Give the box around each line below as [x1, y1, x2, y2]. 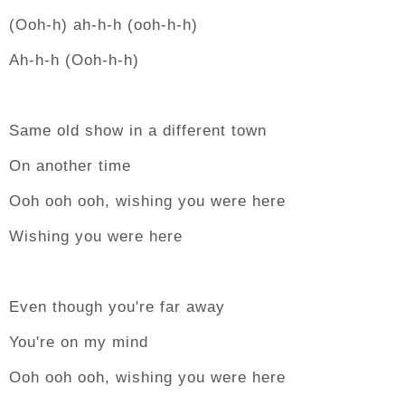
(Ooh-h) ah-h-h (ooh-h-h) [9, 16, 198, 33]
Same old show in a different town [9, 122, 267, 139]
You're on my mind [9, 334, 148, 351]
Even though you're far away [9, 298, 225, 316]
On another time [9, 157, 131, 174]
